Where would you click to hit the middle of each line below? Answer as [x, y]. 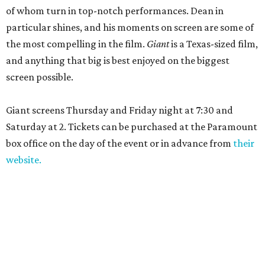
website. [24, 160]
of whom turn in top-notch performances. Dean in [115, 11]
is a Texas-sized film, [214, 44]
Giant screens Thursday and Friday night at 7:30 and [119, 110]
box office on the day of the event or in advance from [119, 143]
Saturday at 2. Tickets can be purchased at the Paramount [132, 127]
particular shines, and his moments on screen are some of [130, 27]
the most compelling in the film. [76, 44]
